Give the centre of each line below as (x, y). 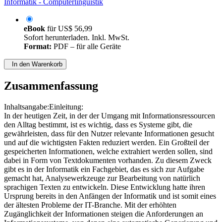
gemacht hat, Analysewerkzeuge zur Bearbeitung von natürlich (102, 178)
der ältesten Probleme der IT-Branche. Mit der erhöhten (90, 205)
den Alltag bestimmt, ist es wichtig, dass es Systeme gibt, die (98, 125)
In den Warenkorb (35, 64)
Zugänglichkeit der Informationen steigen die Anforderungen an (104, 214)
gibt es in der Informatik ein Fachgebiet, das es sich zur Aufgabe (104, 169)
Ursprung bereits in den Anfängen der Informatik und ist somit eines (110, 196)
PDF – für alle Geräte (86, 47)
